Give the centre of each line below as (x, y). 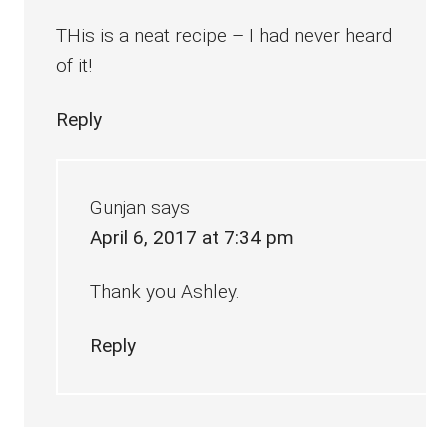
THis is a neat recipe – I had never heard (224, 36)
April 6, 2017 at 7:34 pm (192, 238)
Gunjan (118, 208)
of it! (74, 66)
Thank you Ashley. (165, 292)
